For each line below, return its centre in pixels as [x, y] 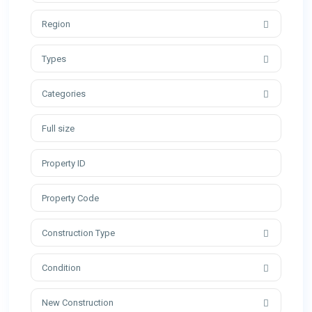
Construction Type [79, 233]
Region [56, 24]
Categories [64, 94]
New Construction [78, 303]
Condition [62, 268]
